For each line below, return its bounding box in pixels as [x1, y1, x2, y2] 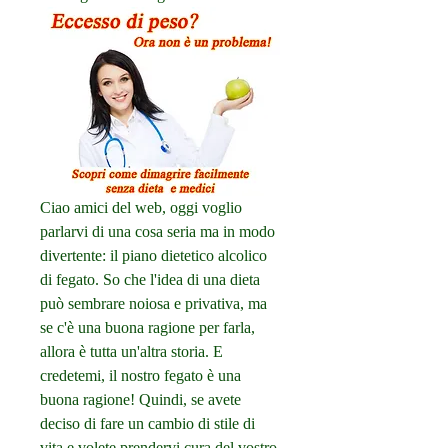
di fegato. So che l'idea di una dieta [40, 271, 260, 289]
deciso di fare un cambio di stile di [40, 415, 255, 433]
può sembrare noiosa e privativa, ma [40, 295, 267, 313]
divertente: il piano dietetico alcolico [40, 247, 267, 265]
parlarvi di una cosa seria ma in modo [40, 223, 275, 241]
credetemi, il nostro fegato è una [40, 367, 241, 385]
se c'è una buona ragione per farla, [40, 319, 255, 337]
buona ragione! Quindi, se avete [40, 391, 241, 409]
